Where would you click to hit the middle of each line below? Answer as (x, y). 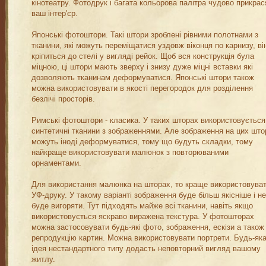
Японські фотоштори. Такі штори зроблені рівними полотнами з (145, 35)
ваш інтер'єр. (55, 14)
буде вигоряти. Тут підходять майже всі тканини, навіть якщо (142, 206)
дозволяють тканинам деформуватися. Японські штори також (143, 78)
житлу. (43, 259)
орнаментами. (56, 163)
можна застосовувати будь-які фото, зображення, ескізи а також (148, 227)
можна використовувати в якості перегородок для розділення (142, 88)
